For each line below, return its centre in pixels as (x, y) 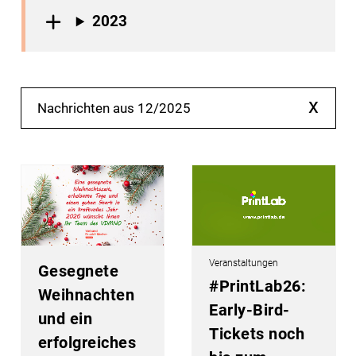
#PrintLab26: (258, 286)
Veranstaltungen (244, 263)
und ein (65, 318)
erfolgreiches (87, 342)
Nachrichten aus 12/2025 (114, 108)
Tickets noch (257, 334)
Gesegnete (78, 271)
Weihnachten (86, 294)
